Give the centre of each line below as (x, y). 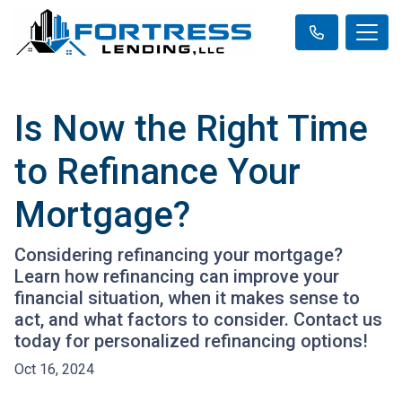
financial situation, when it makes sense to (187, 298)
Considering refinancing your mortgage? (179, 255)
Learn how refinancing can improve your (177, 276)
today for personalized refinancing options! (191, 341)
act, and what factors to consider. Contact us (198, 319)
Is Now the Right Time (191, 129)
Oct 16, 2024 (54, 369)
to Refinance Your (157, 172)
